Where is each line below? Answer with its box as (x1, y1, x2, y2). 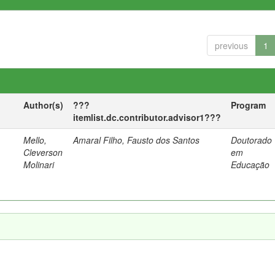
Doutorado (231, 134, 273, 146)
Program (231, 99, 266, 111)
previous (214, 39, 248, 52)
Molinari (23, 158, 55, 171)
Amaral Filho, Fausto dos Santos (73, 134, 200, 146)
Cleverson (23, 146, 63, 158)
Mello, (23, 134, 47, 146)
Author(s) (23, 99, 64, 111)
